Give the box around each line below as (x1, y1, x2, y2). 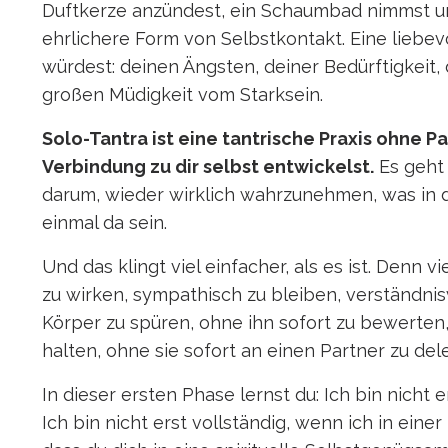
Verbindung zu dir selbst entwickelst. (42, 156, 374, 178)
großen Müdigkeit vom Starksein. (42, 84, 323, 106)
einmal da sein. (42, 212, 167, 234)
